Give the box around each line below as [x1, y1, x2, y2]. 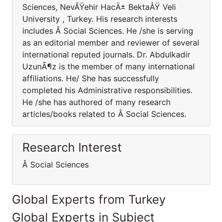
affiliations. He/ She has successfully [22, 73, 159, 83]
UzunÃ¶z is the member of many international [22, 61, 195, 71]
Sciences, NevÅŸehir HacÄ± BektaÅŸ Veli [22, 2, 176, 12]
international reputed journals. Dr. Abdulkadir [22, 50, 190, 59]
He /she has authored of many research [22, 97, 170, 107]
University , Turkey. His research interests [22, 14, 177, 24]
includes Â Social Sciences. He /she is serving [22, 26, 193, 36]
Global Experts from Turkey [12, 192, 166, 207]
